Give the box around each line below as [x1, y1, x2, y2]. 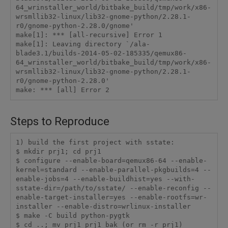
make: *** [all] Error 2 [15, 86, 113, 94]
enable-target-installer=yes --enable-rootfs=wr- [15, 193, 207, 202]
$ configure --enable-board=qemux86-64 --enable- [15, 157, 207, 165]
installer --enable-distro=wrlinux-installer [15, 203, 191, 211]
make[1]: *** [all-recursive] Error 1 [15, 31, 162, 39]
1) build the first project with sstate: [15, 138, 175, 147]
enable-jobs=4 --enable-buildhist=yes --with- [15, 175, 195, 183]
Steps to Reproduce [10, 115, 109, 128]
